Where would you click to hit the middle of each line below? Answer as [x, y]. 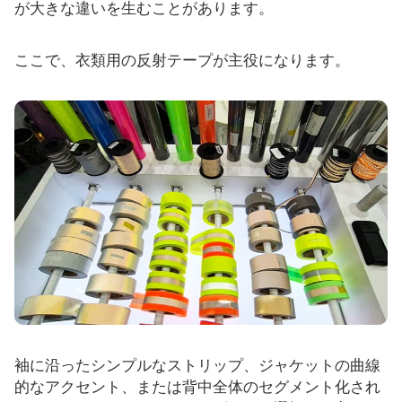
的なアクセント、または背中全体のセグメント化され [197, 387]
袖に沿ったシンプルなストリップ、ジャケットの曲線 [197, 366]
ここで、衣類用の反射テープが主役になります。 [182, 60]
